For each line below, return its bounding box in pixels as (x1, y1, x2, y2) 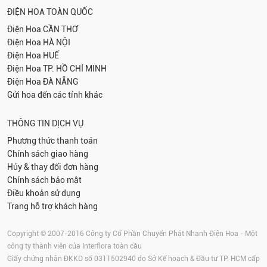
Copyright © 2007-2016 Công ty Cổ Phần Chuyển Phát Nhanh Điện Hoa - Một (7, 229, 257, 238)
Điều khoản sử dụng (7, 188, 80, 198)
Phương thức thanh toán (7, 135, 98, 145)
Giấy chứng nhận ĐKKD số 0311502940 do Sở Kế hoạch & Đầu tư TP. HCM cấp (7, 254, 260, 263)
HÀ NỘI (43, 37, 70, 47)
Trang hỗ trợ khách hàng (7, 201, 98, 211)
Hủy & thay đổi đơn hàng (7, 162, 98, 172)
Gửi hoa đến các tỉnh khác (7, 89, 103, 100)
